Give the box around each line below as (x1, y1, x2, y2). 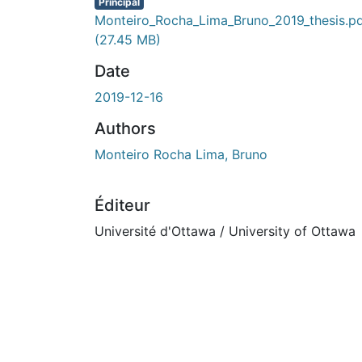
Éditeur (95, 195, 150, 215)
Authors (95, 118, 156, 138)
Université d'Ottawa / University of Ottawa (95, 222, 356, 239)
